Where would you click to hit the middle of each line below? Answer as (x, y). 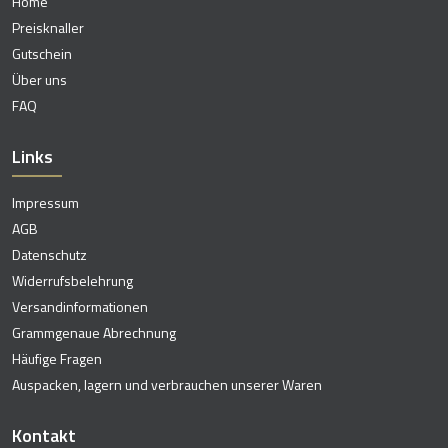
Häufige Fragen (57, 358)
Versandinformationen (80, 306)
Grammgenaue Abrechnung (94, 332)
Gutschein (42, 53)
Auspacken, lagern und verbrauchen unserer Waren (167, 384)
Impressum (45, 202)
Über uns (39, 79)
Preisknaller (48, 27)
